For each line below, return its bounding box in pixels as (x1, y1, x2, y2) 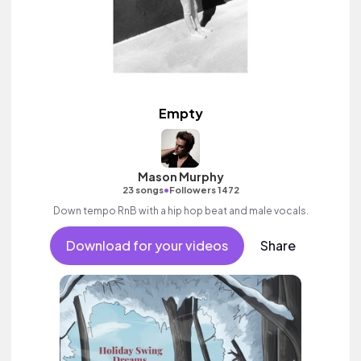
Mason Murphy (137, 169, 224, 184)
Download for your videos (65, 237, 228, 254)
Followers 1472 (168, 185, 239, 195)
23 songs (122, 185, 164, 195)
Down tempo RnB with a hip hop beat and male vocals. (52, 205, 309, 217)
